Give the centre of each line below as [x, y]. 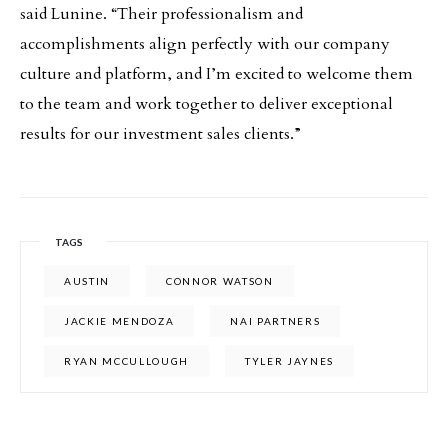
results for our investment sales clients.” [160, 134]
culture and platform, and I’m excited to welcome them [216, 74]
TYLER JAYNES [290, 361]
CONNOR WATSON [220, 281]
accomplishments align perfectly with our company [205, 44]
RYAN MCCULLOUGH [127, 361]
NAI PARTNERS [275, 321]
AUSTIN [87, 281]
